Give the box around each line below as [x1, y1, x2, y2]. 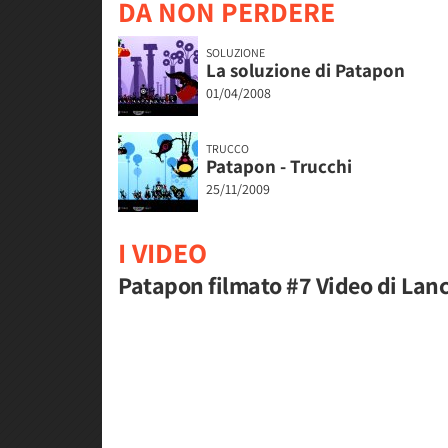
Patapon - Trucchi [206, 154, 352, 179]
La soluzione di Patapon [206, 58, 405, 83]
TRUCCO [206, 141, 249, 157]
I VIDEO [118, 234, 207, 272]
